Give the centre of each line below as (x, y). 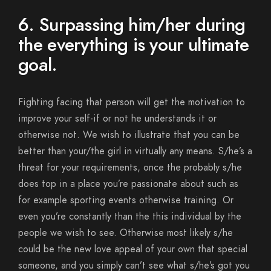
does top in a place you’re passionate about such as (128, 184)
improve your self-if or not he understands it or (117, 119)
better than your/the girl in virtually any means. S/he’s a (135, 151)
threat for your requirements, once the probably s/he (130, 168)
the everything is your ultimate (134, 45)
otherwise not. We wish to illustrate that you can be (129, 135)
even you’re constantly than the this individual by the (130, 217)
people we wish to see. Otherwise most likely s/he (126, 233)
